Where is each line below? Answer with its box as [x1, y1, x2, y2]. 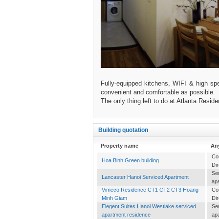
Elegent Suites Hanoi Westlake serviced [102, 203, 196, 210]
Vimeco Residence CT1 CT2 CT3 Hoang [102, 187, 198, 193]
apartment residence [102, 212, 151, 218]
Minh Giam [102, 195, 127, 201]
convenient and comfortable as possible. [101, 88, 215, 96]
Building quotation [98, 127, 148, 134]
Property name [101, 143, 138, 149]
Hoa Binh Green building [102, 157, 159, 164]
